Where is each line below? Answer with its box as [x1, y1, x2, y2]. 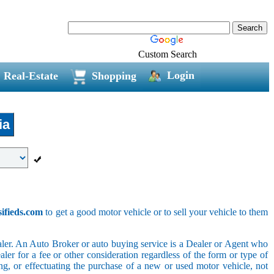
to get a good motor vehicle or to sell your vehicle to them [43, 206, 268, 217]
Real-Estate [3, 69, 58, 82]
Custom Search [138, 48, 197, 59]
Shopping [91, 69, 136, 82]
